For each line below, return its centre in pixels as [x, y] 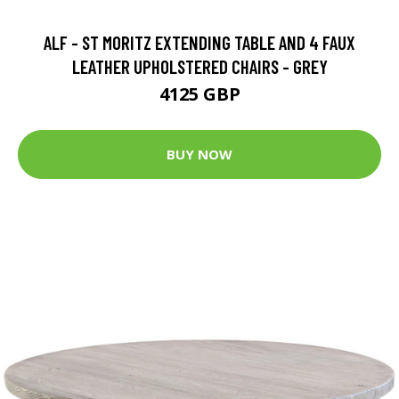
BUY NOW [199, 155]
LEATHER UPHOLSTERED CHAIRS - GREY [199, 66]
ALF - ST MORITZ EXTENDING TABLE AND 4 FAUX [199, 42]
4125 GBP [199, 94]
